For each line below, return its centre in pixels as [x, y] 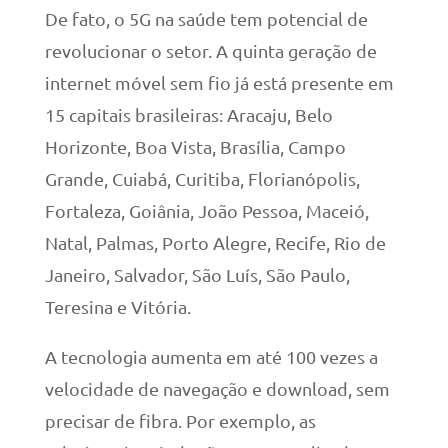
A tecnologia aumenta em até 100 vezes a [211, 356]
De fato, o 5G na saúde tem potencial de [206, 18]
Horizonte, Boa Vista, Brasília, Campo [195, 146]
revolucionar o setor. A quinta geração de [210, 50]
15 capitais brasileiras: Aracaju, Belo [188, 114]
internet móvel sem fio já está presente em [219, 82]
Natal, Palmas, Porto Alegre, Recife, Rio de [215, 242]
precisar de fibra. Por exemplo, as [180, 420]
